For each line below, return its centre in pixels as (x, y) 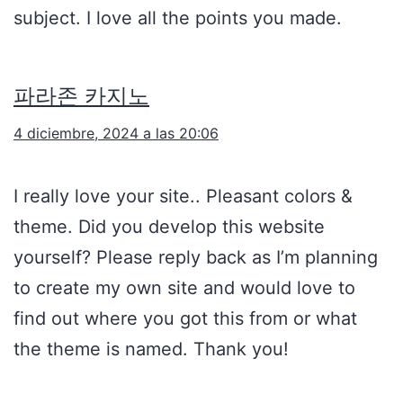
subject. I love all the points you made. (178, 18)
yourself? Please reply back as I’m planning (196, 258)
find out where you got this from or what (185, 319)
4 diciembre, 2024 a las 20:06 (116, 134)
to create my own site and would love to (184, 288)
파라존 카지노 (81, 96)
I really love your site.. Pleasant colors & (183, 197)
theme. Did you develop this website (169, 227)
